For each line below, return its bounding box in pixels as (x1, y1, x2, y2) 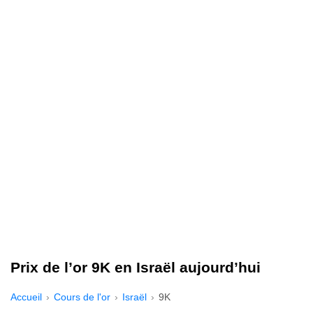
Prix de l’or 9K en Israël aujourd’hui (10, 259, 261, 275)
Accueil (10, 291, 42, 303)
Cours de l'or (54, 291, 110, 303)
